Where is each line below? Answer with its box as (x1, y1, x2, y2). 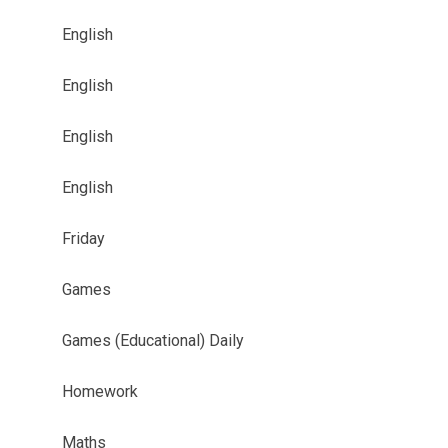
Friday (61, 229, 105, 248)
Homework (61, 382, 138, 401)
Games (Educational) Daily (61, 331, 244, 350)
